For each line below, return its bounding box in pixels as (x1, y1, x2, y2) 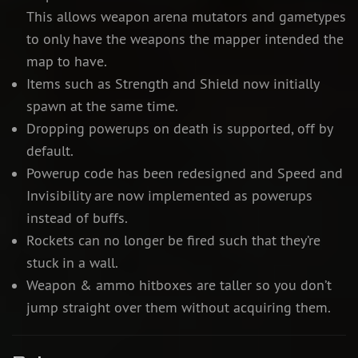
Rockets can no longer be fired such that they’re (26, 232, 320, 250)
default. (26, 142, 74, 161)
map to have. (26, 53, 107, 71)
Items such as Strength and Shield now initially (26, 75, 319, 93)
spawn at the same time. (26, 97, 178, 116)
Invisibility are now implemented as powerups (26, 187, 312, 205)
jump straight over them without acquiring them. (26, 299, 331, 317)
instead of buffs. (26, 209, 128, 228)
